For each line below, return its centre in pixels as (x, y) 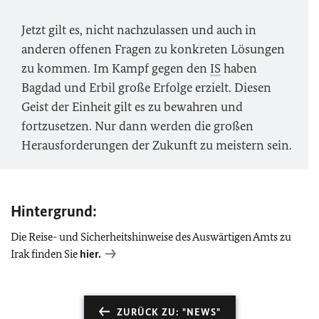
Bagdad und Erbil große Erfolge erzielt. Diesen (146, 88)
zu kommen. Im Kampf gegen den (116, 68)
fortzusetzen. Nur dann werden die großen (137, 126)
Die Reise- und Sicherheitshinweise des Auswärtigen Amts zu (151, 237)
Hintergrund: (54, 211)
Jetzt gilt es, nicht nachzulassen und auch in (139, 30)
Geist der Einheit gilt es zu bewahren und (132, 107)
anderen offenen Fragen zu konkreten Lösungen (153, 49)
